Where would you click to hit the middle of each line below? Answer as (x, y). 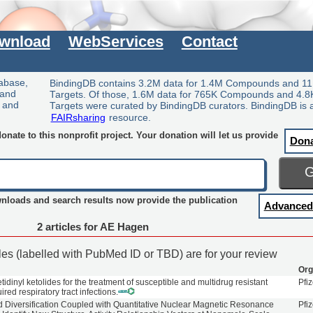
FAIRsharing (78, 117)
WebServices (116, 42)
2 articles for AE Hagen (93, 227)
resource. (129, 117)
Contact (209, 42)
